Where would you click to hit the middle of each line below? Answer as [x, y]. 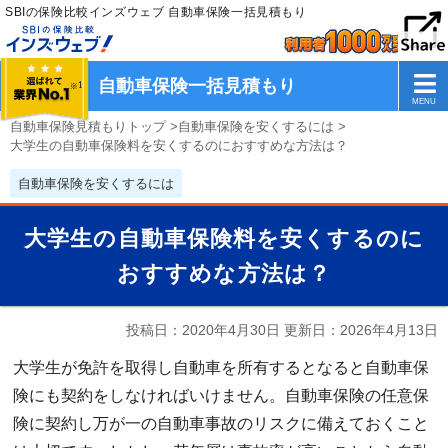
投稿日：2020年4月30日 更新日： [233, 330]
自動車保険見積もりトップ [88, 126]
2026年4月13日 [389, 330]
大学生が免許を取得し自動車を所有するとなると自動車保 [221, 367]
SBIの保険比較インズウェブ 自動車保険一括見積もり [156, 12]
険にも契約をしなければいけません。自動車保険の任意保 [221, 395]
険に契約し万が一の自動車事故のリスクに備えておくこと [221, 423]
